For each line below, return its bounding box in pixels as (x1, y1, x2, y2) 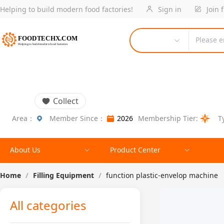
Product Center (110, 145, 160, 154)
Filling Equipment (33, 170, 94, 180)
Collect (53, 95, 78, 106)
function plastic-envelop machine (106, 170, 218, 180)
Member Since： (49, 113, 105, 123)
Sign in (156, 4, 181, 14)
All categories (10, 196, 86, 213)
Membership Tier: (138, 113, 198, 123)
